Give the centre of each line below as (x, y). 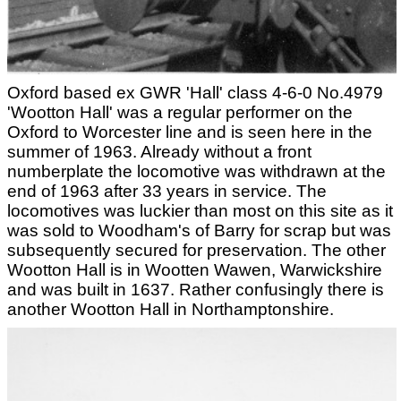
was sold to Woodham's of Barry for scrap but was (199, 230)
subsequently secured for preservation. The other (196, 250)
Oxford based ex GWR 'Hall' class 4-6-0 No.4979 (195, 92)
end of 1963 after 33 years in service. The (167, 191)
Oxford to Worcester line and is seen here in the (190, 132)
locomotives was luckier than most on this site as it (200, 210)
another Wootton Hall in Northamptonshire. (171, 309)
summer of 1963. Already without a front (159, 151)
